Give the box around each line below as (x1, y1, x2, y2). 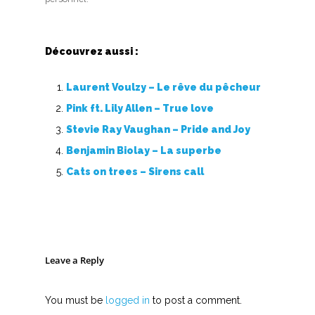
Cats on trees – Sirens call (66, 166, 204, 178)
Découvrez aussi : (45, 46, 139, 58)
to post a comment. (150, 295, 242, 307)
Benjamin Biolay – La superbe (66, 145, 221, 157)
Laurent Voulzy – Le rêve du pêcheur (66, 82, 261, 94)
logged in (105, 295, 150, 307)
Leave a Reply (45, 254, 104, 267)
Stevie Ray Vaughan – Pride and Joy (66, 124, 250, 136)
